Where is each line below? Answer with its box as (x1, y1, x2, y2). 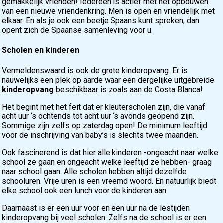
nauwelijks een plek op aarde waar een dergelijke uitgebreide (2, 75, 215, 85)
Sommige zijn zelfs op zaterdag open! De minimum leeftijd (2, 120, 208, 130)
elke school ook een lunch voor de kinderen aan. (2, 185, 168, 195)
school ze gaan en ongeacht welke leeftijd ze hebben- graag (2, 157, 212, 167)
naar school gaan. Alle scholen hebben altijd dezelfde (2, 166, 187, 176)
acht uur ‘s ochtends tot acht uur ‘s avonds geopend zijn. (2, 111, 195, 121)
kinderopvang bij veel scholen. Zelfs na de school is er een (2, 212, 207, 222)
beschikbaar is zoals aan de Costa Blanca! (54, 84, 203, 94)
